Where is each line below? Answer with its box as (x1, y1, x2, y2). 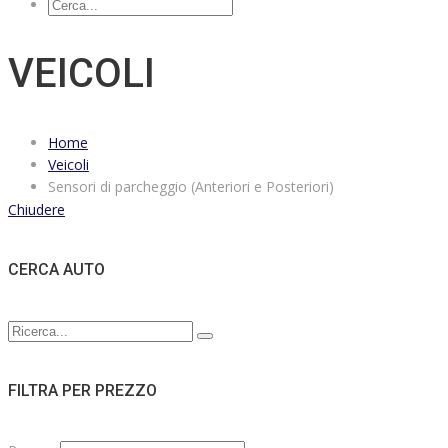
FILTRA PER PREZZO (8, 380, 157, 400)
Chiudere (8, 200, 65, 220)
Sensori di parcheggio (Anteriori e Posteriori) (48, 177, 334, 197)
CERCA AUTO (8, 260, 105, 280)
